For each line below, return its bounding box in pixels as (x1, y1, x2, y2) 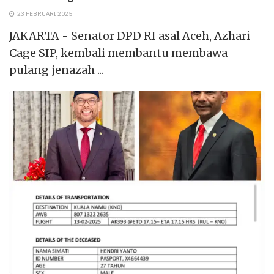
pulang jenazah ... (9, 63, 103, 78)
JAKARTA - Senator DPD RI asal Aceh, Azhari (9, 29, 250, 43)
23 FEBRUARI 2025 (16, 10, 72, 18)
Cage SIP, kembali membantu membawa (9, 46, 228, 61)
